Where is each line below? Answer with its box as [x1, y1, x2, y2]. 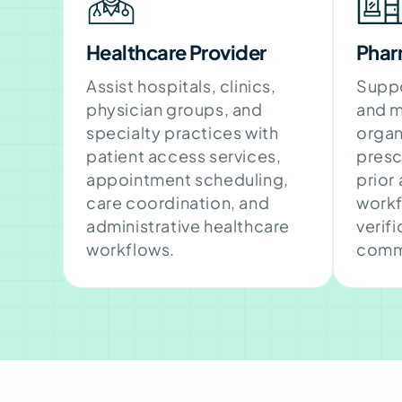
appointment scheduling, [86, 168, 289, 189]
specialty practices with [86, 121, 279, 143]
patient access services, [86, 144, 282, 166]
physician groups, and [86, 98, 263, 119]
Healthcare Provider [86, 39, 267, 65]
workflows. [86, 238, 175, 259]
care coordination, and [86, 191, 270, 213]
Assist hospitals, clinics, [86, 74, 276, 96]
